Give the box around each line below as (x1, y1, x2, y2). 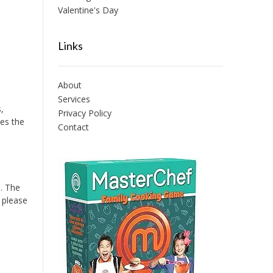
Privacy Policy (57, 107, 112, 119)
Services (57, 93, 90, 105)
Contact (57, 121, 89, 133)
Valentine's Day (57, 4, 118, 16)
